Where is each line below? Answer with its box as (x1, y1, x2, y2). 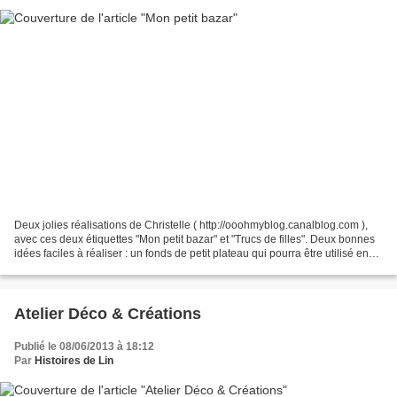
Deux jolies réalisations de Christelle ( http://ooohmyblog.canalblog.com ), (14, 219, 368, 232)
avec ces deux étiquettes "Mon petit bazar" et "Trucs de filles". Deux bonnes (14, 233, 375, 246)
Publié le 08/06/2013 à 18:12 (14, 340, 154, 354)
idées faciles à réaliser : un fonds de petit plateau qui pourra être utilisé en (14, 247, 369, 261)
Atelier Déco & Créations (14, 305, 201, 323)
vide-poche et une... (14, 261, 109, 275)
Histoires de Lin (35, 354, 113, 368)
